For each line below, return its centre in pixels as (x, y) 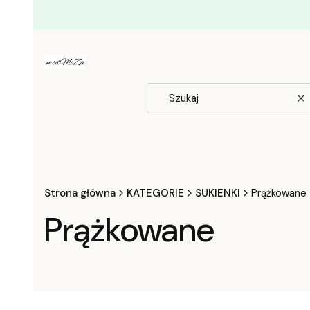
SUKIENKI (218, 193)
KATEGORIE (155, 193)
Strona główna (80, 193)
